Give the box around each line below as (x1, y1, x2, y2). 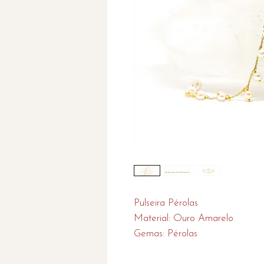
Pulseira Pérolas (134, 198, 198, 208)
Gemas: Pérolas (134, 229, 197, 239)
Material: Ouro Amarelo (134, 213, 233, 223)
